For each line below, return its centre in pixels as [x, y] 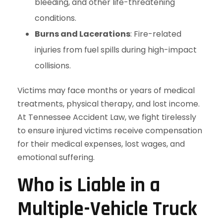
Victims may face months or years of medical [106, 90]
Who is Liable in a [89, 186]
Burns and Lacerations [83, 34]
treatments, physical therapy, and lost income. [109, 104]
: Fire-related [156, 34]
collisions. [53, 66]
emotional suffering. [56, 157]
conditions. [55, 18]
